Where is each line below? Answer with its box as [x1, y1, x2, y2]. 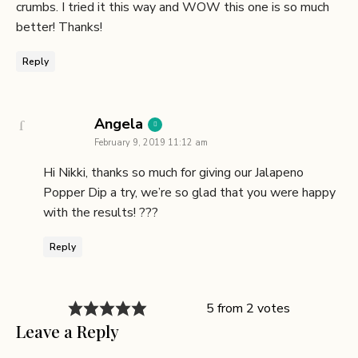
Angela [94, 113, 143, 133]
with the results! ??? [43, 203, 158, 221]
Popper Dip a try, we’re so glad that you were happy [43, 183, 336, 201]
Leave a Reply [16, 319, 119, 342]
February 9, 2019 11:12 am [94, 136, 208, 149]
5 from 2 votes [206, 300, 291, 318]
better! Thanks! [16, 18, 102, 36]
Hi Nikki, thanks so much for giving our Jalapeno [43, 163, 304, 181]
